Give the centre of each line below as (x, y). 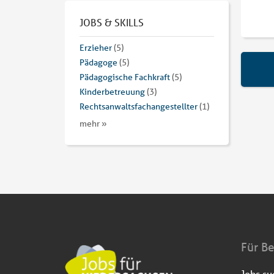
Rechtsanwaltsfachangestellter (139, 107)
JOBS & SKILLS (112, 23)
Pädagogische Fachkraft (125, 77)
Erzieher (96, 48)
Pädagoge (98, 63)
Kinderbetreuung (112, 92)
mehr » (93, 124)
